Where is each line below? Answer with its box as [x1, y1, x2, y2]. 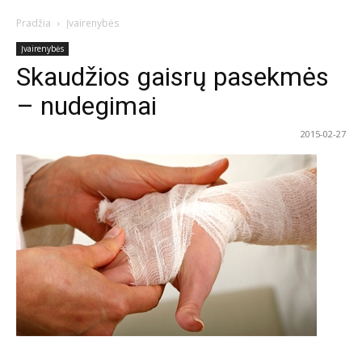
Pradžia [16, 16, 51, 30]
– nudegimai [16, 90, 157, 121]
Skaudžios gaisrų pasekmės [16, 61, 329, 92]
